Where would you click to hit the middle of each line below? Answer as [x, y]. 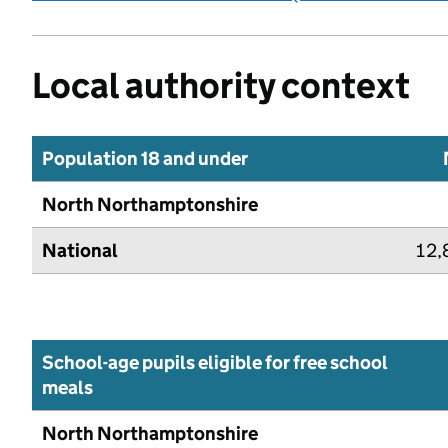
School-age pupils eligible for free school [215, 362]
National [80, 250]
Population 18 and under [145, 158]
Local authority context [221, 85]
